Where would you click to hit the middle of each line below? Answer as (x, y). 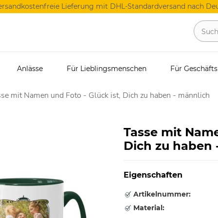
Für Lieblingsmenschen (107, 69)
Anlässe (30, 69)
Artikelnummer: (161, 194)
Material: (148, 208)
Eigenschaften (153, 175)
